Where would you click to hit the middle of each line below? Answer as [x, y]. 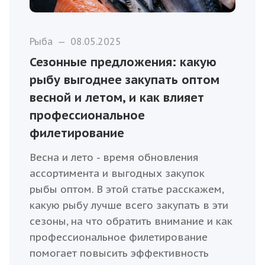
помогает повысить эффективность [119, 253]
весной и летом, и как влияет [117, 98]
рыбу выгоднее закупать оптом [125, 80]
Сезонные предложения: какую [123, 62]
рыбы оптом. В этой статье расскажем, [127, 190]
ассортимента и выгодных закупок [117, 174]
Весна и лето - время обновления [114, 158]
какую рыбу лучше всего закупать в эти [129, 206]
